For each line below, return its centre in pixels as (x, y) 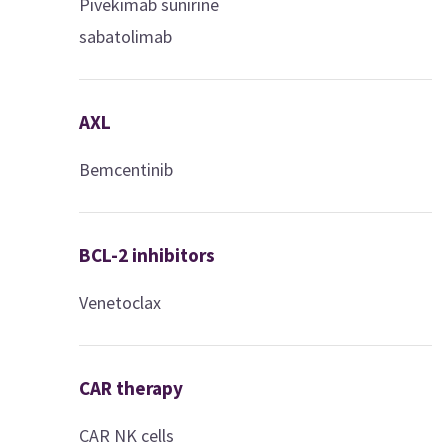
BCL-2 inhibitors (147, 254)
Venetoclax (120, 302)
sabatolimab (126, 36)
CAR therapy (131, 387)
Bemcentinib (126, 169)
